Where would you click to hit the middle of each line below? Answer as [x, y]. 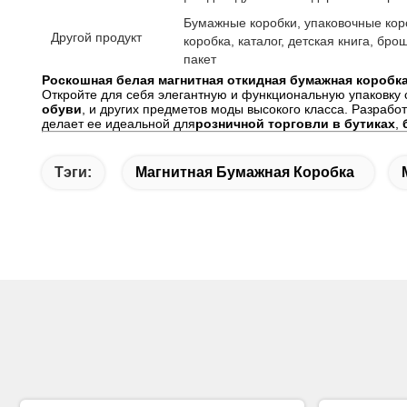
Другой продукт [96, 37]
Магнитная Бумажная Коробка [245, 172]
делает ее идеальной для [119, 124]
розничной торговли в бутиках [295, 124]
